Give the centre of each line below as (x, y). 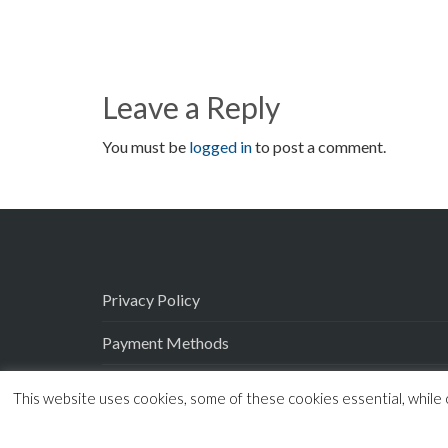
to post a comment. (319, 146)
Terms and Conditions (176, 428)
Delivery (131, 385)
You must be (145, 146)
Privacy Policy (151, 299)
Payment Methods (165, 342)
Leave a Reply (191, 106)
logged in (220, 146)
